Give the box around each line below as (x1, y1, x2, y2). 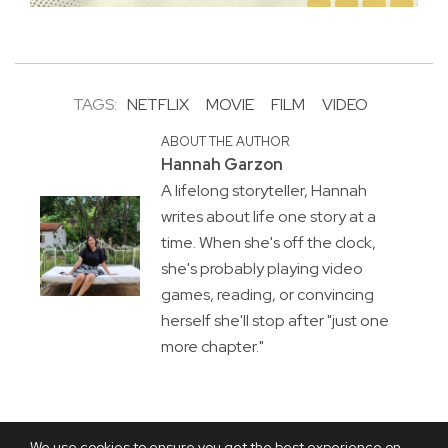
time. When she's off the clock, (160, 232, 376, 254)
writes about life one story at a (160, 206, 376, 228)
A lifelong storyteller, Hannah (160, 180, 367, 202)
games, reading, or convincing (160, 284, 374, 306)
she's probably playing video (160, 258, 363, 280)
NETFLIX (127, 94, 189, 116)
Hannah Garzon (160, 154, 283, 176)
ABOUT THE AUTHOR (160, 133, 289, 151)
